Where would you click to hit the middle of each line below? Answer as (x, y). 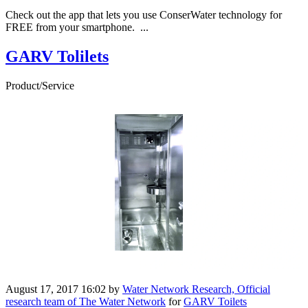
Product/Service (40, 85)
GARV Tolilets (57, 56)
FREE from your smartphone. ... (77, 27)
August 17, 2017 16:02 (56, 289)
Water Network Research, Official (196, 289)
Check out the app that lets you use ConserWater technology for (144, 14)
